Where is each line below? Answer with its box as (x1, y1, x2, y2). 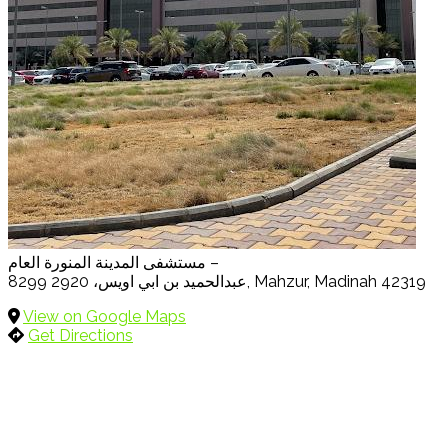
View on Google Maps (23, 306, 186, 326)
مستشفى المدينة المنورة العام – (206, 252, 219, 272)
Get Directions (28, 325, 133, 345)
